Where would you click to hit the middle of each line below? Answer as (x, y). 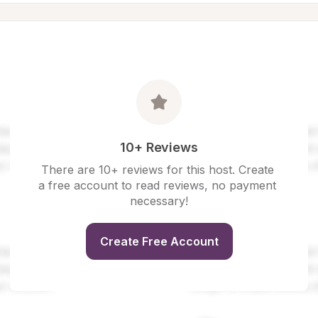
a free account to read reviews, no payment (157, 185)
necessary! (159, 201)
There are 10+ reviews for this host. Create (157, 170)
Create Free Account (159, 241)
